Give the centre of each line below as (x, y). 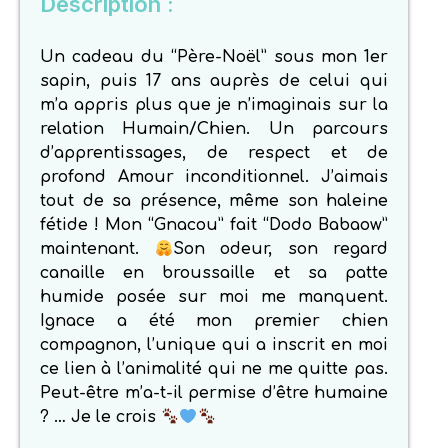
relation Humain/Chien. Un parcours (214, 129)
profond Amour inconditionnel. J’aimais (214, 177)
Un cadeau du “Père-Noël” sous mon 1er (214, 57)
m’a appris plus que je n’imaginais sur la (214, 105)
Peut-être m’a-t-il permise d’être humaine (214, 393)
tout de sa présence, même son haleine (214, 201)
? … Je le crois (100, 417)
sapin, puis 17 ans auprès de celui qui (214, 81)
